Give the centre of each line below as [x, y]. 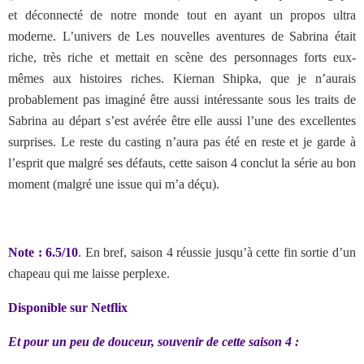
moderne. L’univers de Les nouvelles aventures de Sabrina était [182, 36]
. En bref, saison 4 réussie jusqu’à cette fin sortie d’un [217, 252]
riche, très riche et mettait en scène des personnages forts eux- [182, 57]
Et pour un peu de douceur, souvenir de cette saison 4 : [154, 342]
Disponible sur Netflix [68, 308]
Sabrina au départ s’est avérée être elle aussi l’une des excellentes [182, 121]
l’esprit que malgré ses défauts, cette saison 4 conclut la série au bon [182, 163]
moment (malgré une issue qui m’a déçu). [114, 184]
